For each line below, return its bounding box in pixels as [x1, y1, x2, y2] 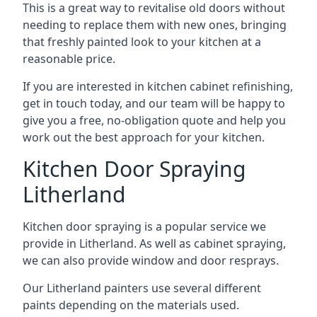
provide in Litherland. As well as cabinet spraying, [23, 236, 286, 251]
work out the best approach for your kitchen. [23, 129, 265, 145]
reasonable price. [23, 51, 115, 67]
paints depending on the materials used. [23, 297, 239, 313]
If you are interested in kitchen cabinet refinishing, [23, 79, 293, 94]
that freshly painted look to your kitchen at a [23, 34, 261, 50]
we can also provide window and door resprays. [23, 253, 279, 268]
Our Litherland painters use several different [23, 280, 261, 296]
